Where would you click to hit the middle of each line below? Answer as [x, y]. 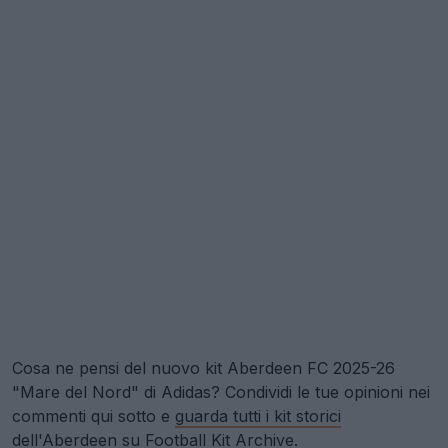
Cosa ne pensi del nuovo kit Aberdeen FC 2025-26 [203, 367]
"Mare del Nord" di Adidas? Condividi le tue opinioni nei [221, 391]
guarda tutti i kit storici [258, 415]
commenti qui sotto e [93, 415]
